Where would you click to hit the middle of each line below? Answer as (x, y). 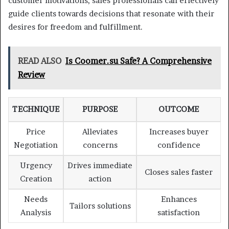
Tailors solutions (100, 206)
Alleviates (100, 132)
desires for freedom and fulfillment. (75, 27)
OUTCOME (179, 109)
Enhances (179, 199)
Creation (36, 179)
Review (31, 75)
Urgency (36, 166)
